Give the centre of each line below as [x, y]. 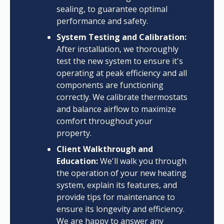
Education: [77, 161]
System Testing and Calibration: [121, 37]
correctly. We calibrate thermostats [122, 97]
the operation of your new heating [121, 173]
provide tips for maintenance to [115, 197]
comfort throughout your [104, 121]
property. [74, 133]
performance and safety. [102, 21]
